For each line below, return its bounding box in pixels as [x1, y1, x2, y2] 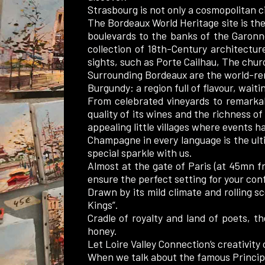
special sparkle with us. [87, 146, 194, 159]
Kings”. [87, 198, 120, 211]
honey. [87, 224, 119, 237]
